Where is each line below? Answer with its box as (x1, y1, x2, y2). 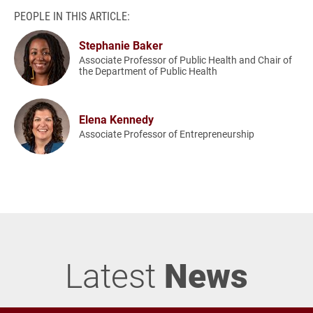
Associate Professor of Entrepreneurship (79, 127, 255, 141)
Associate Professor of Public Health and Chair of (79, 53, 293, 67)
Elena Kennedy (79, 112, 154, 127)
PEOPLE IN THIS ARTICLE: (14, 8, 130, 23)
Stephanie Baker (79, 38, 163, 53)
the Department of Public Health (79, 64, 218, 78)
